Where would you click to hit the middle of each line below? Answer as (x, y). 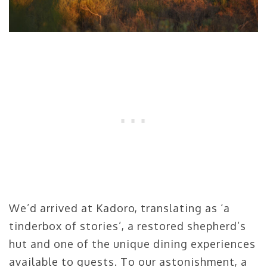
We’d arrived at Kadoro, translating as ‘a (119, 208)
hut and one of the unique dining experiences (132, 243)
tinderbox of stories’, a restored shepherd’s (128, 226)
